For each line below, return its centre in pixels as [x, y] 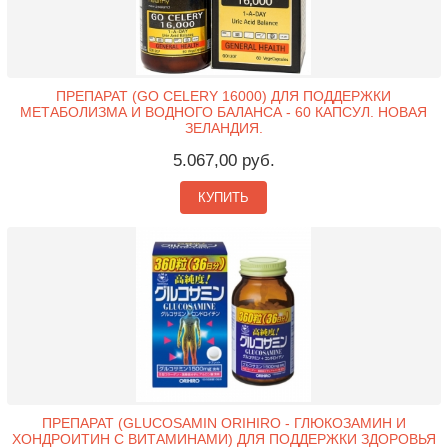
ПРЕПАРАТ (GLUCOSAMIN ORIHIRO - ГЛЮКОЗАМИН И [223, 423]
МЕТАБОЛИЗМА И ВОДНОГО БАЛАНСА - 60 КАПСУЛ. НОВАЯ [224, 112]
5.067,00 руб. [223, 161]
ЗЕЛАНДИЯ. [223, 128]
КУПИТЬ [224, 198]
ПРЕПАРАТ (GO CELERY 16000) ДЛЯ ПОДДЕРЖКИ [224, 96]
